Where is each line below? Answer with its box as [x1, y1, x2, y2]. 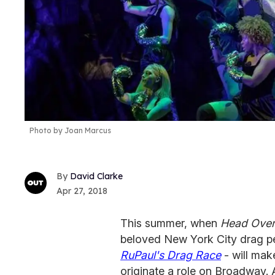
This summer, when [120, 216, 220, 230]
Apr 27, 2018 [56, 185, 107, 196]
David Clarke [70, 170, 123, 182]
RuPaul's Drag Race [120, 248, 221, 261]
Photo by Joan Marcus [29, 126, 111, 136]
